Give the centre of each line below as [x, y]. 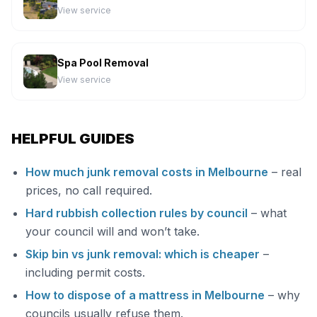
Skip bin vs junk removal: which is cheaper [143, 254]
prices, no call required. [89, 190]
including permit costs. [85, 272]
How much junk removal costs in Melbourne [147, 172]
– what [267, 213]
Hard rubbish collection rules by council [137, 213]
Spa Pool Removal [103, 63]
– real [285, 172]
